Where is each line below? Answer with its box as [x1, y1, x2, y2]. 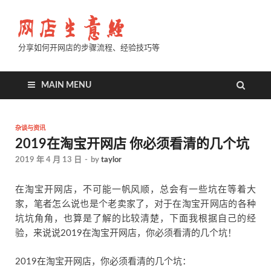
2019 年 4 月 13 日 [15, 156, 82, 165]
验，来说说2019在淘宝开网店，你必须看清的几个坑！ [15, 229, 237, 238]
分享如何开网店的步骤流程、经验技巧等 [18, 44, 160, 52]
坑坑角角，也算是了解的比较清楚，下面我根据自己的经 [15, 214, 256, 224]
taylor [101, 156, 122, 165]
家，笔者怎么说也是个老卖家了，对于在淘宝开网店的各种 [15, 200, 256, 209]
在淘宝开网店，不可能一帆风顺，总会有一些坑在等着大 [15, 185, 256, 195]
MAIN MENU [41, 81, 91, 90]
